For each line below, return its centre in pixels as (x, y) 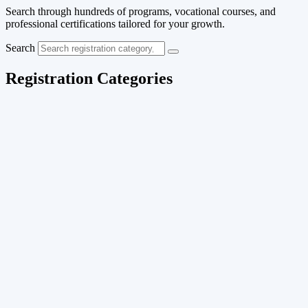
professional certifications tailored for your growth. (115, 24)
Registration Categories (89, 79)
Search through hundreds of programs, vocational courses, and (141, 12)
